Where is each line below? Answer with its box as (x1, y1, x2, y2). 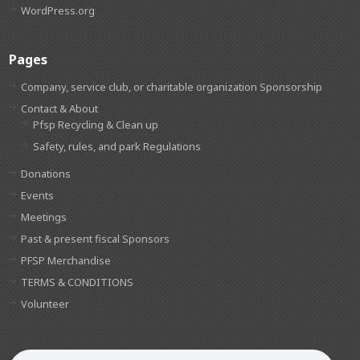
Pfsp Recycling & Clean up (33, 117, 159, 133)
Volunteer (21, 297, 70, 312)
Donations (21, 166, 72, 182)
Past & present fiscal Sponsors (21, 231, 170, 247)
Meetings (21, 210, 67, 225)
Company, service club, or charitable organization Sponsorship (21, 80, 323, 95)
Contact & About (21, 101, 99, 117)
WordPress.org (21, 3, 96, 18)
